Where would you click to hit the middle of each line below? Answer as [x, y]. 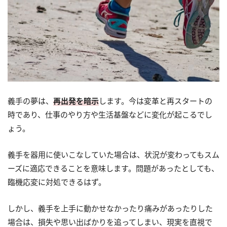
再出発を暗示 [76, 101]
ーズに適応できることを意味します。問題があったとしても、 [113, 168]
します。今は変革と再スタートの [156, 101]
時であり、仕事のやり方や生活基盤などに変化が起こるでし [110, 115]
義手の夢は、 [30, 101]
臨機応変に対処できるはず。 [57, 182]
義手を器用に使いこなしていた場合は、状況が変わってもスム [113, 155]
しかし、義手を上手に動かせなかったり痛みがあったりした [110, 209]
